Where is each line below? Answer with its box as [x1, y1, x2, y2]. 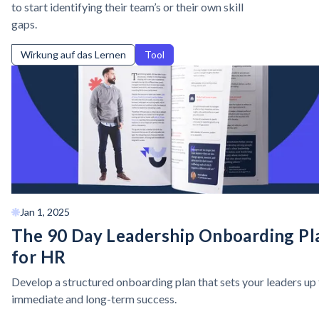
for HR [11, 246, 66, 267]
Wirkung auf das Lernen [21, 48, 126, 61]
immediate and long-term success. [11, 292, 177, 305]
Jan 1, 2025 [20, 206, 70, 218]
